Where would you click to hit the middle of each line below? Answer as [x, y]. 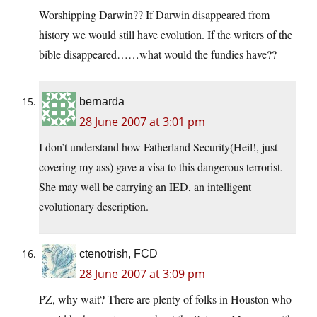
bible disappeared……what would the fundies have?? [158, 54]
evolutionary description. [94, 207]
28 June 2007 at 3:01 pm [142, 122]
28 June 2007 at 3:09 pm [142, 274]
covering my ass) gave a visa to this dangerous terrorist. [161, 167]
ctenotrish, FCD [119, 254]
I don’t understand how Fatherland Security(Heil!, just [158, 147]
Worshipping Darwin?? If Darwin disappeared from [154, 15]
